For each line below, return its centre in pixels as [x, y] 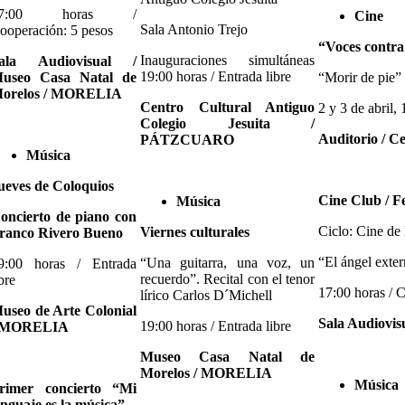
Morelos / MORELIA [206, 372]
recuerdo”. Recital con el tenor [227, 278]
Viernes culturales [195, 231]
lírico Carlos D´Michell [206, 295]
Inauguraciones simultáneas [227, 60]
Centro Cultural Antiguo [227, 107]
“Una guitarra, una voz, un [227, 262]
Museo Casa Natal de [227, 356]
